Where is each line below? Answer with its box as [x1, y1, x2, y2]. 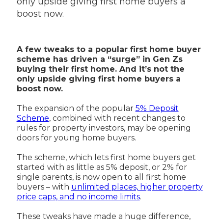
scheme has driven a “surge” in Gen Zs [16, 54, 183, 64]
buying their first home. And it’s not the [16, 64, 185, 74]
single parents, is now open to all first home [16, 172, 186, 182]
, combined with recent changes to [49, 113, 186, 123]
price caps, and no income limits [16, 192, 140, 201]
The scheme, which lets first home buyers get [16, 152, 196, 162]
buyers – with [16, 182, 71, 192]
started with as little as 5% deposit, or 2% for [16, 162, 187, 172]
